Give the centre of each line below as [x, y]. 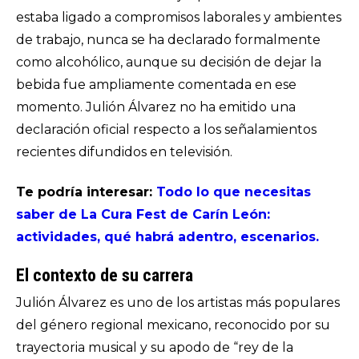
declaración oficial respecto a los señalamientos [166, 129]
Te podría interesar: [86, 192]
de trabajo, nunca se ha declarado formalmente [168, 40]
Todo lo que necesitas [234, 192]
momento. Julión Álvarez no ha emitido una [156, 107]
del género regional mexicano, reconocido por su [173, 325]
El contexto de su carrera [105, 275]
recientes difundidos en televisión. [124, 152]
